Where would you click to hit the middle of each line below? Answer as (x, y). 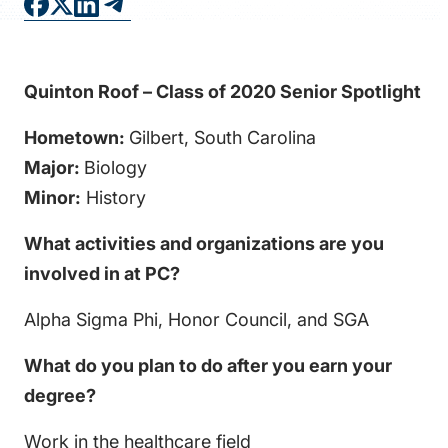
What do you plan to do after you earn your (208, 365)
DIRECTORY (265, 58)
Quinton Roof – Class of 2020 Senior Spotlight (222, 91)
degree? (60, 395)
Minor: (52, 197)
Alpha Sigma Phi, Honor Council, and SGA (196, 319)
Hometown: (76, 137)
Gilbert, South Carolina (222, 137)
